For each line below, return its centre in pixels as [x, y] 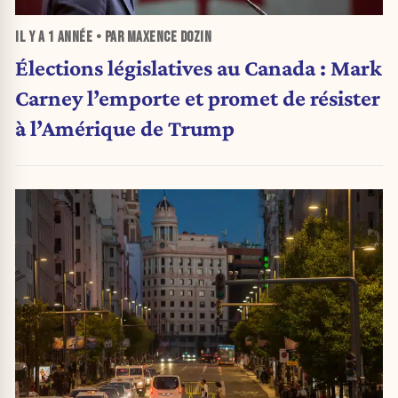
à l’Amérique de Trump [125, 127]
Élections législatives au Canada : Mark [199, 67]
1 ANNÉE [70, 37]
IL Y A [32, 37]
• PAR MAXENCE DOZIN [152, 37]
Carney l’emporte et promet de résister [198, 97]
